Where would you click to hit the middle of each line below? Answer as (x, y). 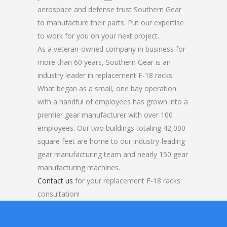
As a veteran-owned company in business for (111, 49)
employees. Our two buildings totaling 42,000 (111, 128)
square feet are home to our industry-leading (111, 141)
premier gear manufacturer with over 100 (105, 115)
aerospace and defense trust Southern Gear (109, 9)
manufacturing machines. (79, 167)
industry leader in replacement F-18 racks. (106, 75)
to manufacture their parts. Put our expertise (111, 23)
